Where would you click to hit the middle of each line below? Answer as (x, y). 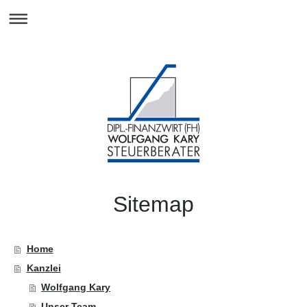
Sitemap (153, 204)
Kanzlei (44, 268)
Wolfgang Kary (76, 287)
